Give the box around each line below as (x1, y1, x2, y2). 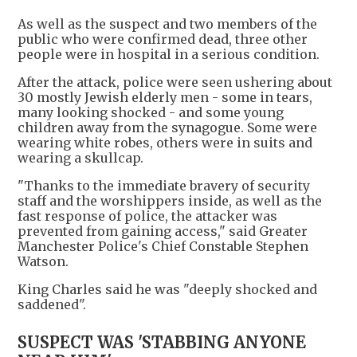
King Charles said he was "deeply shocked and (18, 281, 317, 298)
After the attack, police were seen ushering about (18, 74, 332, 91)
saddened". (18, 296, 86, 313)
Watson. (18, 253, 69, 270)
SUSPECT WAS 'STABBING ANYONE (18, 332, 306, 353)
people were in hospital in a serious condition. (18, 46, 320, 63)
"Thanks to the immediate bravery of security (18, 178, 310, 194)
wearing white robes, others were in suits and (18, 135, 312, 151)
